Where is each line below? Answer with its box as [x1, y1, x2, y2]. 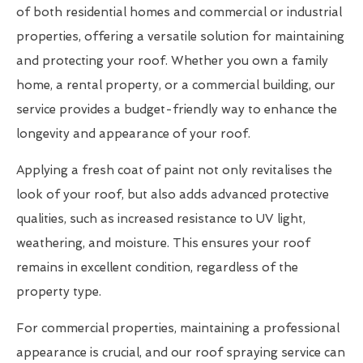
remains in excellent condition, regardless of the [16, 259, 298, 275]
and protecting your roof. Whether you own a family [16, 53, 328, 68]
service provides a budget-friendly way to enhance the [16, 101, 337, 117]
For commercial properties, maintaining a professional [16, 320, 340, 335]
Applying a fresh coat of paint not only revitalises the [16, 162, 332, 177]
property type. [16, 284, 101, 299]
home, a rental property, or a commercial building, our [16, 77, 335, 92]
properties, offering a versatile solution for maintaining [16, 28, 344, 44]
